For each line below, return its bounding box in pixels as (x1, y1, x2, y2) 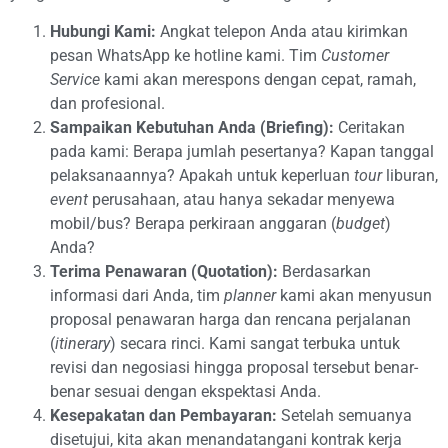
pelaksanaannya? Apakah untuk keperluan (50, 166, 354, 186)
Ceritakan (334, 118, 405, 138)
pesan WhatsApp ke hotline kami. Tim (50, 46, 321, 66)
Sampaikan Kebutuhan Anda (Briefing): (50, 118, 334, 138)
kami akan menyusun (276, 286, 432, 306)
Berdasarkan (278, 262, 371, 282)
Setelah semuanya (277, 406, 412, 426)
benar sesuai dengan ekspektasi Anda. (50, 382, 321, 402)
